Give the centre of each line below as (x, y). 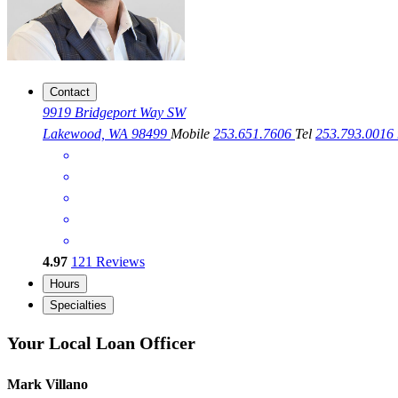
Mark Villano (48, 385)
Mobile (192, 134)
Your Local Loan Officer (101, 342)
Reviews (119, 262)
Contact (70, 92)
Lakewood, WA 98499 (107, 134)
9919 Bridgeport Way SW (114, 113)
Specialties (78, 306)
